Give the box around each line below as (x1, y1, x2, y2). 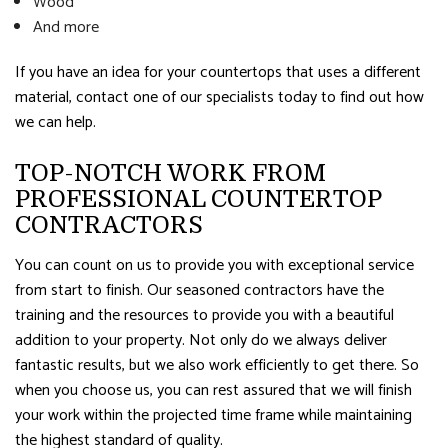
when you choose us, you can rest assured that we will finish (15, 376, 412, 404)
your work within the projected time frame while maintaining (15, 401, 412, 429)
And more (32, 13, 99, 41)
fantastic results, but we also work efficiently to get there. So (15, 351, 419, 379)
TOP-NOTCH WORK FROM (15, 158, 326, 187)
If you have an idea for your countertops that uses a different (15, 58, 421, 86)
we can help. (15, 108, 100, 136)
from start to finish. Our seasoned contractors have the (15, 276, 384, 304)
